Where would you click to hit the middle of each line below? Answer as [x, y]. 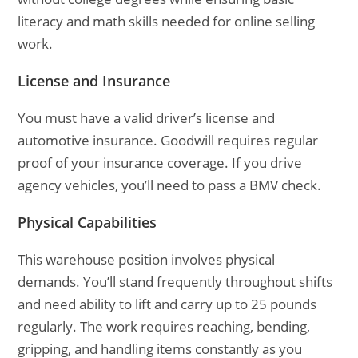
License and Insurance [94, 81]
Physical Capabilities [88, 222]
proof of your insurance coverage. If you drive [160, 163]
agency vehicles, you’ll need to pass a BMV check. [170, 185]
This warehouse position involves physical [147, 259]
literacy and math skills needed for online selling [167, 21]
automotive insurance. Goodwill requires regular [168, 140]
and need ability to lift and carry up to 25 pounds [167, 304]
